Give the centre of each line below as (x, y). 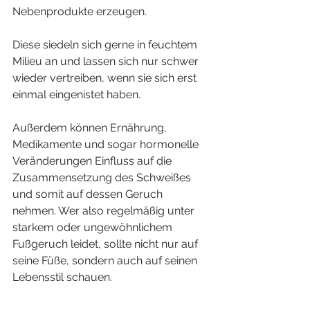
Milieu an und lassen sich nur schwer (107, 62)
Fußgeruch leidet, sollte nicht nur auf (107, 244)
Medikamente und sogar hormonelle (107, 145)
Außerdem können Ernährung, (91, 128)
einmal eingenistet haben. (76, 95)
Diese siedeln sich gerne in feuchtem (106, 45)
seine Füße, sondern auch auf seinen (106, 261)
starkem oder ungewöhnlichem (94, 228)
